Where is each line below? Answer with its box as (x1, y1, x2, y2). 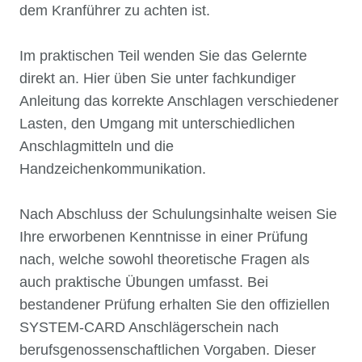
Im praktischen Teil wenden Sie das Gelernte (19, 48, 307, 65)
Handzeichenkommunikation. (19, 161, 206, 178)
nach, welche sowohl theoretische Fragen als (19, 251, 309, 268)
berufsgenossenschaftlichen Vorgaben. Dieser (19, 342, 316, 359)
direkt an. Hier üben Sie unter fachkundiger (19, 70, 296, 87)
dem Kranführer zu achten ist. (19, 2, 210, 19)
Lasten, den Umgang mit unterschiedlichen (19, 116, 295, 133)
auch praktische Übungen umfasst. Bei (19, 274, 268, 291)
